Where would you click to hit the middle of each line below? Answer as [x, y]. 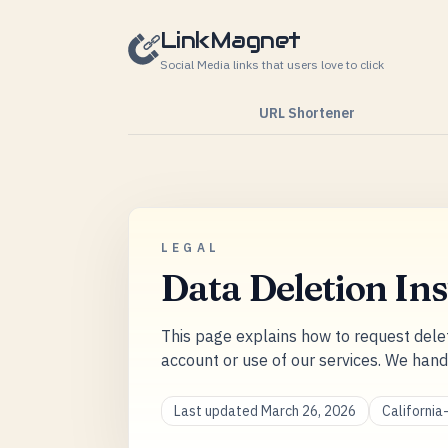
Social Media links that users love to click [272, 64]
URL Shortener [306, 113]
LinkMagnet [230, 40]
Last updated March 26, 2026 [265, 411]
